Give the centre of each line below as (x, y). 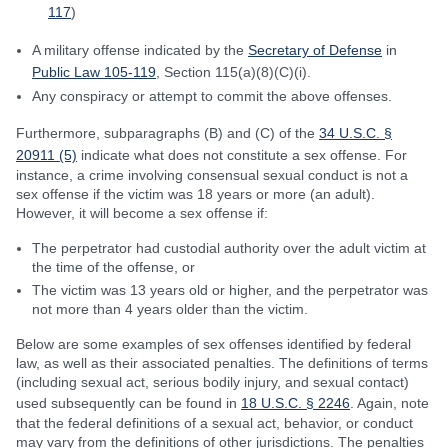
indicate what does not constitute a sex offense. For (242, 155)
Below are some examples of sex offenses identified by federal (213, 344)
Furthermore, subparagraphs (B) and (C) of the (167, 133)
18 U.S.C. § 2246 (295, 403)
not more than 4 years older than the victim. (170, 309)
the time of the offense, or (113, 267)
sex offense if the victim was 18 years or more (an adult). (195, 194)
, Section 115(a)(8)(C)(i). (233, 72)
